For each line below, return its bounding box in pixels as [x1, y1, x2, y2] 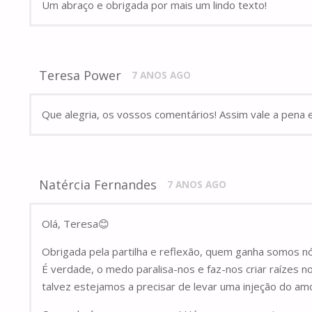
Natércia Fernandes [39, 176, 157, 194]
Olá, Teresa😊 [42, 217, 109, 231]
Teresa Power [39, 67, 122, 84]
